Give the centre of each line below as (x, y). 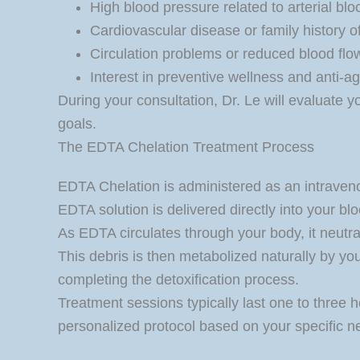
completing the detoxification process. (178, 280)
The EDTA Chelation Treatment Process (186, 147)
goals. (77, 124)
